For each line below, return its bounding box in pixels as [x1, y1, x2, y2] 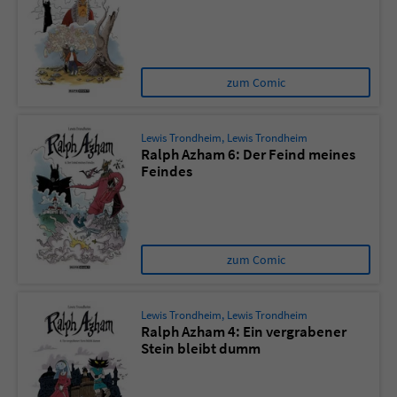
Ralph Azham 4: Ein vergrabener [141, 322, 346, 342]
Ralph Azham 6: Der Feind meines [141, 144, 355, 165]
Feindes [141, 161, 192, 182]
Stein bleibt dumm [141, 339, 261, 359]
